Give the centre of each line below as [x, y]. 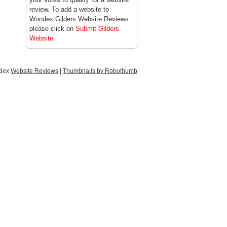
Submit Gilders [97, 29]
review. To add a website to [69, 9]
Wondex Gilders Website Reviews [79, 19]
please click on [52, 29]
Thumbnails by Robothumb [100, 71]
